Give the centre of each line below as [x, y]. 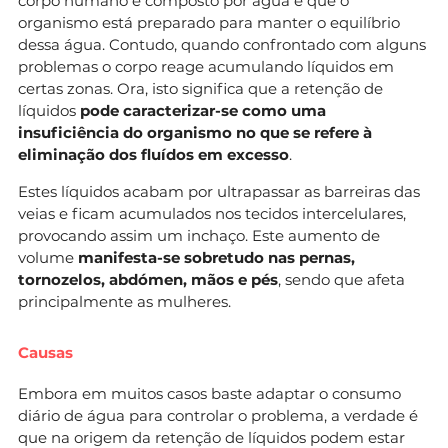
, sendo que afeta [341, 279]
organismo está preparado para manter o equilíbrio [209, 22]
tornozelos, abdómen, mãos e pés [148, 279]
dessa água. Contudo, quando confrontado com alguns [222, 44]
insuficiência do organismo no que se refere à [195, 132]
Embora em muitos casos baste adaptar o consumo [209, 393]
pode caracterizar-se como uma [203, 110]
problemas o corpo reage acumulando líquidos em [206, 66]
